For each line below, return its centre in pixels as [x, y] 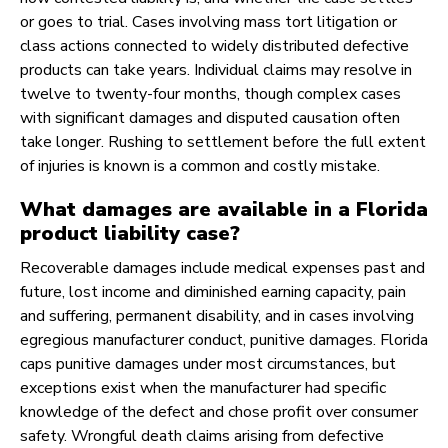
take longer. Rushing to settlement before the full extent [223, 142]
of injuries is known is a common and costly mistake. [200, 166]
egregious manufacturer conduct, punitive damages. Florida [224, 340]
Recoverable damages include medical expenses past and [222, 268]
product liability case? [130, 234]
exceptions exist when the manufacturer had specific [203, 388]
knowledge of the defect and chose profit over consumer [219, 412]
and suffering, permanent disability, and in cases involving [217, 316]
